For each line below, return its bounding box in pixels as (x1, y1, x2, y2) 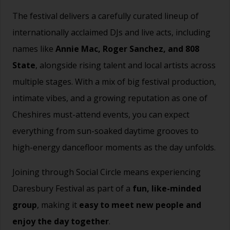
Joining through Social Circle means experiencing (12, 166, 201, 178)
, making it (37, 199, 79, 210)
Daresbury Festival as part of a (12, 182, 132, 194)
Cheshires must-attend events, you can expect (12, 108, 189, 120)
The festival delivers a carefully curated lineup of (12, 10, 199, 22)
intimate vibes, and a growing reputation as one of (12, 92, 207, 104)
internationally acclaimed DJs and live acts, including (12, 26, 210, 38)
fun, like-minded (132, 182, 201, 194)
